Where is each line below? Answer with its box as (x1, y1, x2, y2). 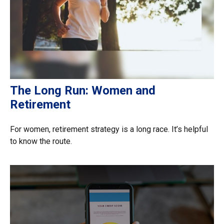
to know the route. (10, 136, 72, 146)
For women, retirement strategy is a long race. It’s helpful (10, 124, 208, 134)
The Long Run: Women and (10, 83, 155, 97)
